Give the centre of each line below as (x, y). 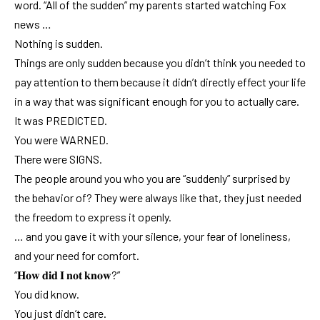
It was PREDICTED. (61, 120)
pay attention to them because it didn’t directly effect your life (160, 81)
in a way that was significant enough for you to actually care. (157, 101)
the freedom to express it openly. (93, 216)
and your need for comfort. (77, 255)
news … (33, 24)
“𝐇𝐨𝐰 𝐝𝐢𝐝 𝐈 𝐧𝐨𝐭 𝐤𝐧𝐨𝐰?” (67, 274)
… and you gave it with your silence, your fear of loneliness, (152, 236)
